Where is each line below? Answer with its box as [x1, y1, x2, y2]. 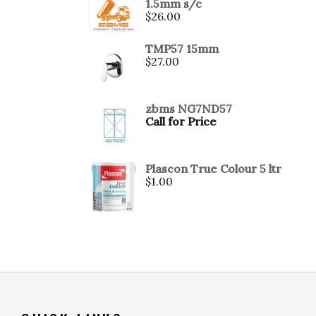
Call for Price [145, 114, 217, 129]
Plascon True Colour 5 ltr [145, 162, 281, 176]
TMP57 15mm [145, 42, 219, 56]
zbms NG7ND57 [145, 102, 232, 116]
